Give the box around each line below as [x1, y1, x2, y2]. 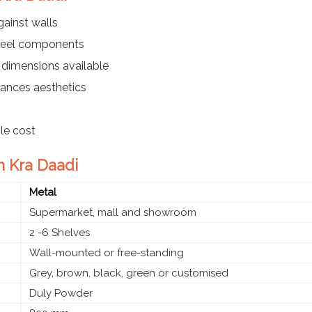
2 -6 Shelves [26, 226, 90, 239]
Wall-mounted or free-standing [26, 246, 184, 259]
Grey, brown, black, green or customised [26, 266, 228, 279]
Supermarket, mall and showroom [26, 205, 196, 219]
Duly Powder [26, 286, 93, 299]
